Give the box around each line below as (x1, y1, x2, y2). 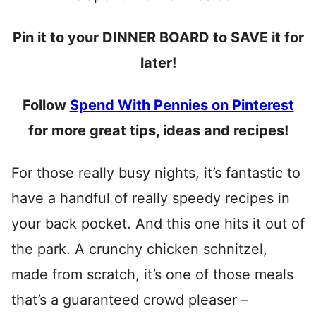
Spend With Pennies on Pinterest (69, 97, 294, 114)
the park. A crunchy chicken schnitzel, (11, 241, 267, 258)
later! (140, 54, 176, 72)
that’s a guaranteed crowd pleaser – (11, 291, 248, 309)
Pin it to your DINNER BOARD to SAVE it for (12, 29, 304, 47)
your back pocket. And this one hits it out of (11, 215, 305, 233)
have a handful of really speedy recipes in (11, 190, 290, 207)
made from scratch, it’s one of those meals (11, 266, 293, 284)
